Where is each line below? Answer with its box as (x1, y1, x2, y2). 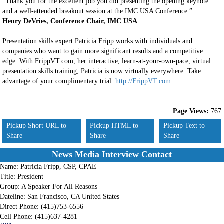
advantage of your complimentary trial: (2, 77, 115, 85)
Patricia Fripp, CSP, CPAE (20, 163, 96, 170)
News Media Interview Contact (52, 149, 172, 159)
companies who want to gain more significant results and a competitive (2, 47, 203, 55)
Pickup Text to (163, 122, 205, 129)
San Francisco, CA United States (27, 193, 119, 200)
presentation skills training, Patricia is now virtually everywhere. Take (2, 67, 201, 75)
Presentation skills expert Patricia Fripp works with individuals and (2, 37, 192, 45)
